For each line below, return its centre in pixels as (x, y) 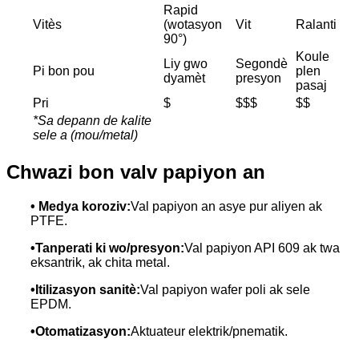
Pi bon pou (64, 71)
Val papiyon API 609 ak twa (262, 248)
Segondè (262, 63)
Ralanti (316, 24)
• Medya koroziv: (81, 206)
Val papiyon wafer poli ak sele (225, 289)
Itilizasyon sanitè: (88, 289)
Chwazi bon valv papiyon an (136, 171)
